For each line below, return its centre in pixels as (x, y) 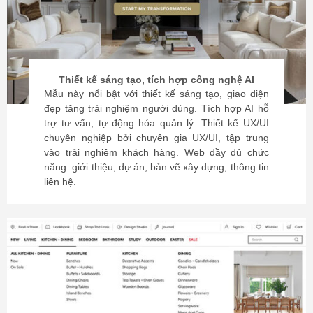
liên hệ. (60, 182)
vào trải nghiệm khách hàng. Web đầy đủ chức (156, 153)
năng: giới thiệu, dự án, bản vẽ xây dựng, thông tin (156, 168)
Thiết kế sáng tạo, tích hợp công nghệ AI (156, 80)
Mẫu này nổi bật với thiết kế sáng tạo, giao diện (156, 94)
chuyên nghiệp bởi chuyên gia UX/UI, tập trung (156, 138)
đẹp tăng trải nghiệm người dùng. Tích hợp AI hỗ (156, 109)
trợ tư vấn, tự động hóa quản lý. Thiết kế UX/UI (156, 124)
